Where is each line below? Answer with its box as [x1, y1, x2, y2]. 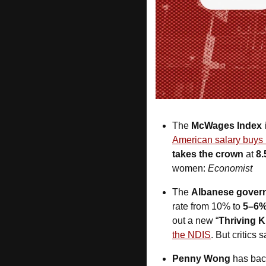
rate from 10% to [172, 201, 243, 212]
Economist [208, 163, 252, 174]
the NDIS [172, 230, 211, 240]
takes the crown [172, 149, 243, 160]
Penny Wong [172, 254, 230, 264]
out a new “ [172, 216, 218, 226]
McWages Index [191, 121, 262, 131]
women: [172, 163, 208, 174]
